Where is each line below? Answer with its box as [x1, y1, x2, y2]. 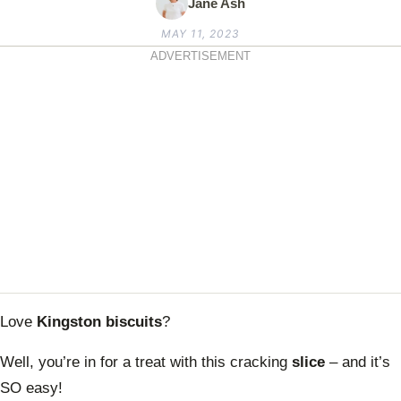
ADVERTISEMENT [150, 50, 251, 64]
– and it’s [325, 354, 390, 371]
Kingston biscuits [37, 312, 162, 330]
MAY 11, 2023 [161, 27, 240, 41]
